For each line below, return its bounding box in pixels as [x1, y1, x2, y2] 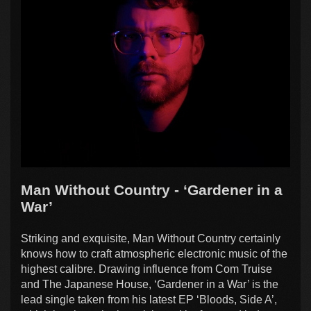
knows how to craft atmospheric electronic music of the [21, 248, 287, 260]
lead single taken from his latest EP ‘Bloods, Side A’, [21, 294, 277, 306]
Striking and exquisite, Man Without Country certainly [21, 233, 280, 245]
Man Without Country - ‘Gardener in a [21, 182, 283, 199]
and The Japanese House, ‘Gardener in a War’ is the [21, 278, 278, 291]
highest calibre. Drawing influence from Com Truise [21, 263, 272, 276]
